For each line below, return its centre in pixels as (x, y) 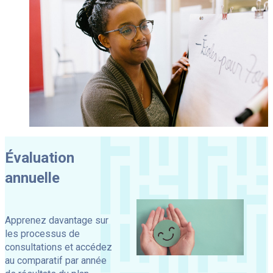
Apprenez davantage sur (57, 221)
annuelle (32, 178)
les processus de (42, 234)
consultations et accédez (58, 247)
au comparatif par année (56, 261)
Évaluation (40, 158)
